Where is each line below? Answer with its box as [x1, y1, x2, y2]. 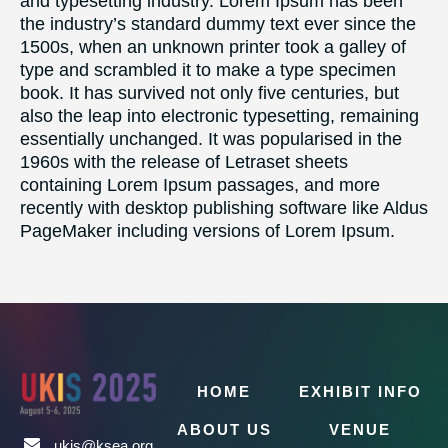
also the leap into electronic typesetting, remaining [20, 106, 419, 127]
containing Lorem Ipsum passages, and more [20, 175, 380, 196]
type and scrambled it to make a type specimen [20, 60, 396, 81]
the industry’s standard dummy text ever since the [20, 14, 416, 35]
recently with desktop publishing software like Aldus [20, 198, 428, 219]
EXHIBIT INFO [298, 383, 422, 401]
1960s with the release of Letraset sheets [20, 152, 348, 173]
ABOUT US [176, 421, 272, 439]
